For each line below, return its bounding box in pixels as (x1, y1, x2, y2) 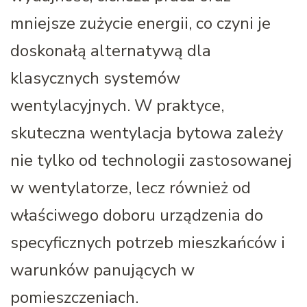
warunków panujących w (10, 258, 195, 281)
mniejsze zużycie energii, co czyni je (10, 12, 271, 34)
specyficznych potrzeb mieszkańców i (10, 231, 285, 254)
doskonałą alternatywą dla (10, 39, 211, 62)
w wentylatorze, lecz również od (10, 176, 251, 199)
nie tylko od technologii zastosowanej (10, 149, 292, 171)
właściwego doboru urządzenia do (10, 204, 263, 226)
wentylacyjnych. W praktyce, (10, 94, 224, 116)
